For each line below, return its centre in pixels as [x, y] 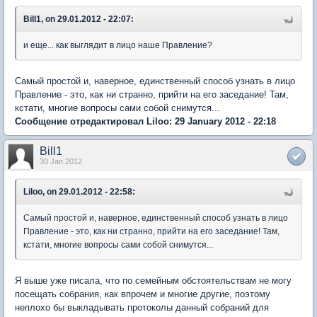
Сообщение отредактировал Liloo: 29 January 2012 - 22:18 [145, 121]
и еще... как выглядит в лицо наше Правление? [118, 45]
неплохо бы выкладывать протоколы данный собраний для [142, 307]
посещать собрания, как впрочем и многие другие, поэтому [143, 294]
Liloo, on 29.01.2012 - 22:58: [79, 192]
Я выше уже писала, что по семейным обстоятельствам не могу [153, 281]
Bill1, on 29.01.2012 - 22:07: [79, 19]
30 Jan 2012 [61, 161]
